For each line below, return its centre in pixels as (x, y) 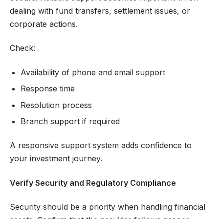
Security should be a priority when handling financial (108, 207)
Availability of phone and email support (93, 72)
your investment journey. (56, 159)
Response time (48, 89)
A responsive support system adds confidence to (101, 145)
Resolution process (56, 105)
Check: (22, 48)
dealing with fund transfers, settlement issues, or (100, 11)
